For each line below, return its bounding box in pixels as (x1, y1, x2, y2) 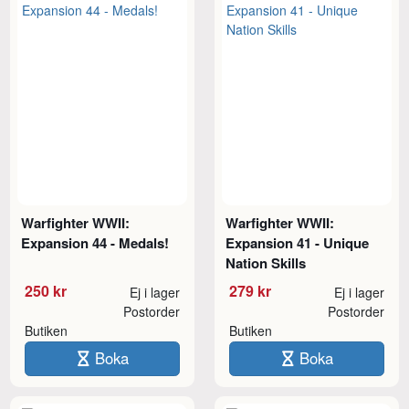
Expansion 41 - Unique (225, 232, 370, 253)
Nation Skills (225, 252, 307, 273)
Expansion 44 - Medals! (21, 232, 170, 253)
